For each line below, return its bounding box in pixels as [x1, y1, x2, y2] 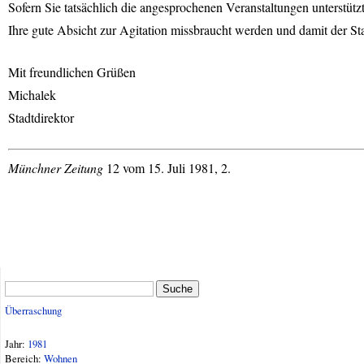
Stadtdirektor [8, 109, 74, 126]
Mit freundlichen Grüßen [8, 63, 136, 80]
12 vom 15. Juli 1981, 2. [103, 159, 231, 176]
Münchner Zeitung [8, 159, 103, 176]
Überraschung [5, 303, 62, 318]
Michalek [8, 86, 56, 103]
